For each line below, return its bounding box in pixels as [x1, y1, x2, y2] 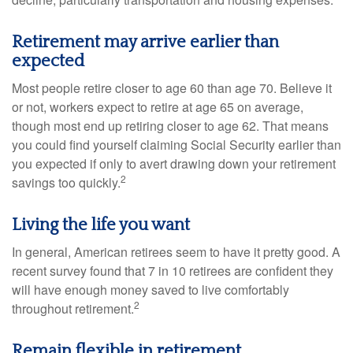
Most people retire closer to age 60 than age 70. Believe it [12, 79, 332, 97]
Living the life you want [12, 215, 190, 235]
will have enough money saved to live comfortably [12, 281, 289, 299]
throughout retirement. [12, 299, 134, 318]
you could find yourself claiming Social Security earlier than [12, 136, 341, 154]
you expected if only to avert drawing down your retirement [12, 154, 336, 173]
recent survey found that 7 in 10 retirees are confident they [12, 262, 333, 280]
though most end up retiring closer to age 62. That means [12, 117, 329, 135]
